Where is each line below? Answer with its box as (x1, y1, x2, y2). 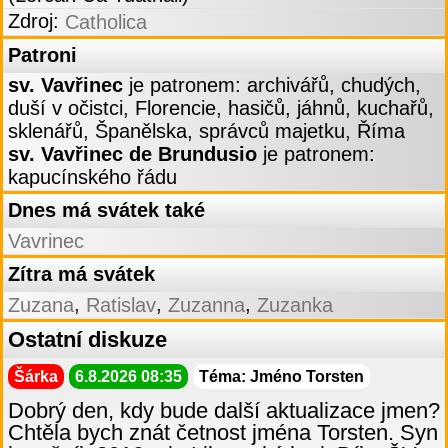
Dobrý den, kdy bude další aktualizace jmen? (8, 398, 440, 424)
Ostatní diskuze (8, 327, 167, 353)
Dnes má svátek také (8, 199, 205, 222)
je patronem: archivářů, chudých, (123, 74, 421, 97)
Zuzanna (168, 294, 245, 317)
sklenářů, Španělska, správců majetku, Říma (8, 120, 405, 143)
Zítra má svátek (8, 263, 155, 286)
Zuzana (8, 294, 74, 317)
